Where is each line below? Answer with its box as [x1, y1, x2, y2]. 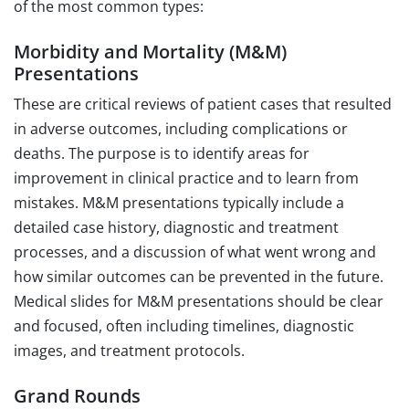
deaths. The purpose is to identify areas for [14, 142, 309, 163]
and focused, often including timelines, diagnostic [14, 315, 354, 336]
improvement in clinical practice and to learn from [14, 167, 359, 188]
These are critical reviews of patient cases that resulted [14, 93, 392, 114]
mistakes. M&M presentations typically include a [14, 192, 344, 213]
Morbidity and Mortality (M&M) [14, 38, 287, 64]
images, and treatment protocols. [14, 340, 245, 361]
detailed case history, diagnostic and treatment [14, 216, 339, 237]
